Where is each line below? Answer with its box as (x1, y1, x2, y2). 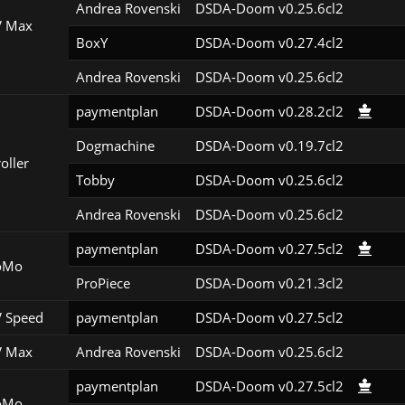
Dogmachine (75, 137, 155, 155)
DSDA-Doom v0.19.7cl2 (194, 137, 344, 155)
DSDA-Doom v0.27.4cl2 (194, 33, 344, 52)
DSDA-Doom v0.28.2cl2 (194, 102, 344, 121)
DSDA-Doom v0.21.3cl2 (194, 274, 344, 293)
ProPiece (75, 274, 130, 293)
